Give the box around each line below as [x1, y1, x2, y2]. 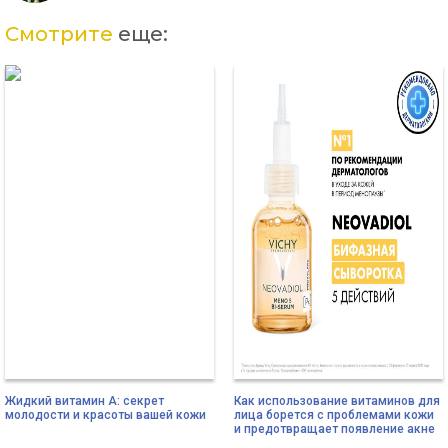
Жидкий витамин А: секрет [5, 393, 164, 408]
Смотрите [5, 22, 113, 47]
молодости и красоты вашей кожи [5, 407, 206, 422]
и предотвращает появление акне [234, 421, 435, 436]
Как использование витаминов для [234, 393, 440, 408]
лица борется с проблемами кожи [234, 407, 434, 422]
